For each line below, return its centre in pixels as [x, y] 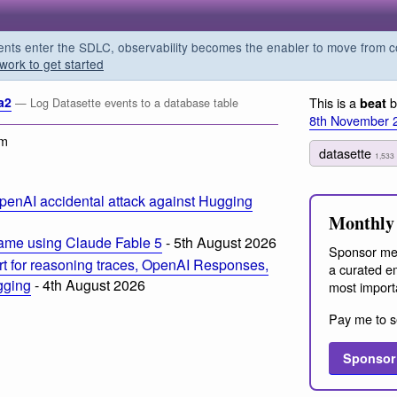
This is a [335, 102]
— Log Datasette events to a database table [126, 103]
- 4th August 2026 [88, 284]
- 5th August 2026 [219, 243]
